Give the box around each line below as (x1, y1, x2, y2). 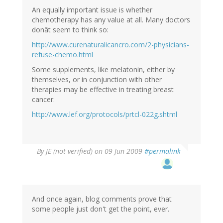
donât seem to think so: (32, 25, 109, 35)
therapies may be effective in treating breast (32, 85, 174, 95)
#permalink (144, 146, 181, 156)
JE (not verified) (46, 146, 93, 156)
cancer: (32, 95, 55, 105)
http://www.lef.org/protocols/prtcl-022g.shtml (32, 110, 177, 119)
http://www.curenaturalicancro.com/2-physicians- (32, 40, 189, 50)
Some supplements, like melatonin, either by (32, 65, 175, 75)
